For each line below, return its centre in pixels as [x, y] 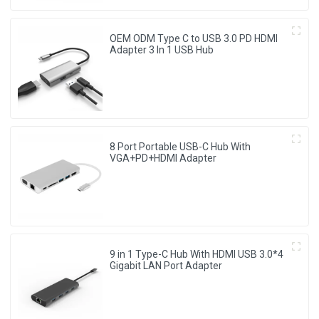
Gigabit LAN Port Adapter [166, 266]
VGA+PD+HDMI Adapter [163, 158]
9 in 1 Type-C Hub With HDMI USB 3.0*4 [197, 254]
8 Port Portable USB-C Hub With [181, 146]
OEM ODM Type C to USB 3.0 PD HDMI [194, 39]
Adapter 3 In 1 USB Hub [162, 50]
